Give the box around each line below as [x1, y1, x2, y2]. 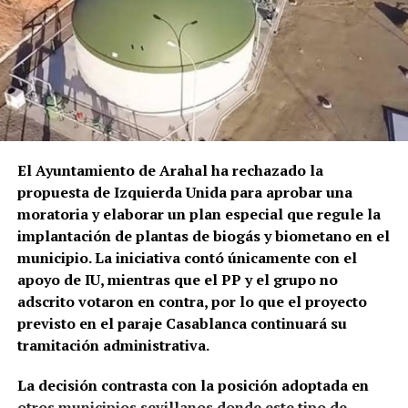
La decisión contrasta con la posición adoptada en [16, 374, 369, 395]
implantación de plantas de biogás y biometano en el [16, 225, 390, 246]
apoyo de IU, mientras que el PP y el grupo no [16, 269, 338, 290]
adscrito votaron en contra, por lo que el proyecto [16, 291, 367, 311]
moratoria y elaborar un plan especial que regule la [16, 203, 381, 224]
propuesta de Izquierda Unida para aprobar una [16, 181, 352, 202]
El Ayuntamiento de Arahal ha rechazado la [16, 159, 323, 180]
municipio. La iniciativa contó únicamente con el [16, 247, 357, 268]
